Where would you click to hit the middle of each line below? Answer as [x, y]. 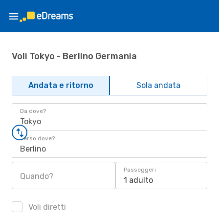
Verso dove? [37, 138]
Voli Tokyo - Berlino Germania [74, 56]
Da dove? [33, 111]
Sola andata [158, 85]
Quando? [37, 176]
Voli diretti [46, 207]
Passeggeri [140, 170]
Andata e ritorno [61, 85]
